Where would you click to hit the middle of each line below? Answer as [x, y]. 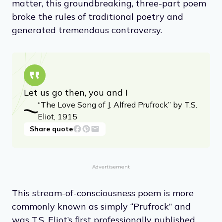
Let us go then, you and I [76, 92]
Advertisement [111, 166]
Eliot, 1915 [57, 116]
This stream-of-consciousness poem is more [103, 193]
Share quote [51, 129]
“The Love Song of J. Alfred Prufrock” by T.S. [117, 104]
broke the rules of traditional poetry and [98, 16]
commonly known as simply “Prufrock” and [101, 206]
